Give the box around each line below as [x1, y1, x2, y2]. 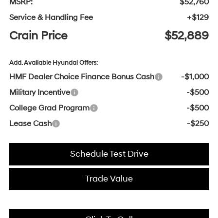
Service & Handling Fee [9, 13, 93, 23]
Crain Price [9, 29, 67, 44]
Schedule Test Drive [70, 148, 148, 160]
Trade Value [85, 173, 133, 185]
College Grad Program [9, 103, 90, 113]
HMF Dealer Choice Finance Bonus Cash [9, 72, 154, 82]
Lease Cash [9, 119, 52, 129]
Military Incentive [9, 88, 70, 98]
